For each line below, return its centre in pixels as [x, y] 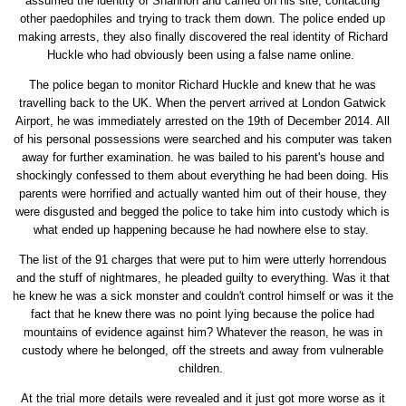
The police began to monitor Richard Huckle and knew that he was [203, 85]
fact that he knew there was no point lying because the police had [203, 314]
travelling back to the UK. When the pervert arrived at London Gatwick [203, 103]
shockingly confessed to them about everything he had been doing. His [203, 176]
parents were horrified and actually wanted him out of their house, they [203, 194]
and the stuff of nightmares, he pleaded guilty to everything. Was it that [203, 278]
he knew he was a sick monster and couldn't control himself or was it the [203, 296]
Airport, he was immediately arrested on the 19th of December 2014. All [203, 121]
